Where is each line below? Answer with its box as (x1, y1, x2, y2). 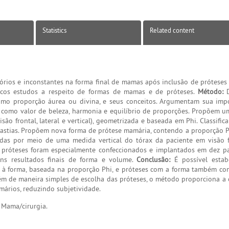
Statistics (42, 26, 66, 35)
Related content (150, 26, 194, 35)
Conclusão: (136, 155, 171, 165)
